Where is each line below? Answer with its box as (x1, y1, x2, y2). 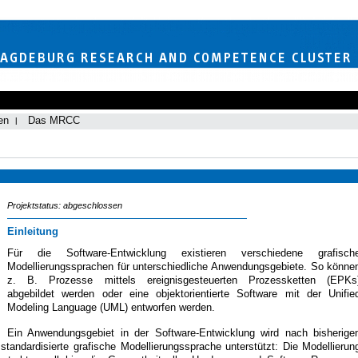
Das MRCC (28, 114, 80, 126)
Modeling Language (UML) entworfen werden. (7, 301, 215, 313)
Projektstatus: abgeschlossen (7, 201, 122, 210)
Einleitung (7, 225, 58, 237)
